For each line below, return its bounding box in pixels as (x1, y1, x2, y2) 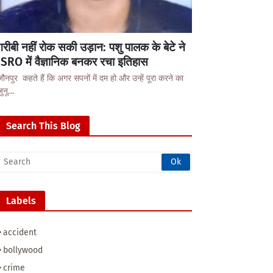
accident (3, 227, 37, 238)
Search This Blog (6, 120, 80, 132)
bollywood (3, 245, 43, 255)
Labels (6, 195, 36, 207)
